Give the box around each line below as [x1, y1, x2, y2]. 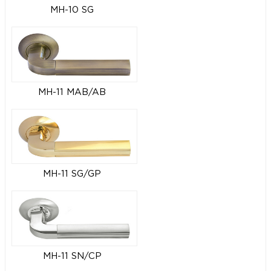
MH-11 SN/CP [42, 252, 102, 260]
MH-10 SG [50, 6, 94, 15]
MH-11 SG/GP [43, 170, 101, 178]
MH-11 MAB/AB [38, 88, 106, 96]
